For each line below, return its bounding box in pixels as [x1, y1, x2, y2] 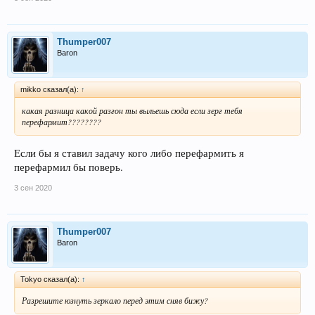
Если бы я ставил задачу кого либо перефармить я [14, 146, 244, 160]
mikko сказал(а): [20, 85, 81, 94]
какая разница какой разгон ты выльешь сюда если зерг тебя [22, 105, 243, 117]
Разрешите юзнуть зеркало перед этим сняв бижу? [22, 294, 208, 306]
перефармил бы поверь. [14, 160, 123, 174]
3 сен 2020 [14, 183, 52, 192]
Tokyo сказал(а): [20, 274, 82, 283]
